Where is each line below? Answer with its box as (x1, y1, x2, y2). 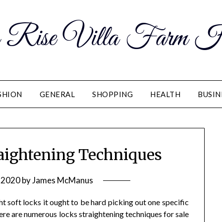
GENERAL (39, 90, 75, 99)
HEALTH (150, 90, 180, 99)
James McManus (32, 175, 94, 186)
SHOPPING (92, 90, 133, 99)
